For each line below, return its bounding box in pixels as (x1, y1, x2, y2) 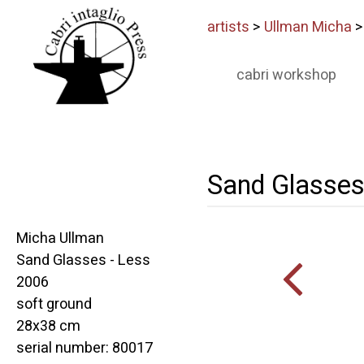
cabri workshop (236, 64, 336, 86)
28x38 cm (16, 315, 80, 337)
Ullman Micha (264, 16, 352, 38)
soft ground (16, 293, 92, 315)
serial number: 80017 (16, 337, 153, 359)
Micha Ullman (16, 227, 104, 249)
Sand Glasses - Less (16, 249, 150, 271)
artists (207, 16, 249, 38)
